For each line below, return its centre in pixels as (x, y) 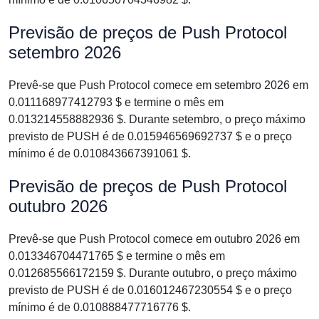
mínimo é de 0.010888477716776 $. (100, 307)
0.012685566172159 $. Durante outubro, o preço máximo (153, 273)
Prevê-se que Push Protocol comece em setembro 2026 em (158, 85)
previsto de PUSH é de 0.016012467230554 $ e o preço (150, 290)
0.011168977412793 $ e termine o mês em (116, 102)
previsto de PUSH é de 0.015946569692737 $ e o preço (150, 136)
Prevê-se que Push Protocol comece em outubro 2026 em (154, 239)
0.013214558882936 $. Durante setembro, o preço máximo (157, 119)
